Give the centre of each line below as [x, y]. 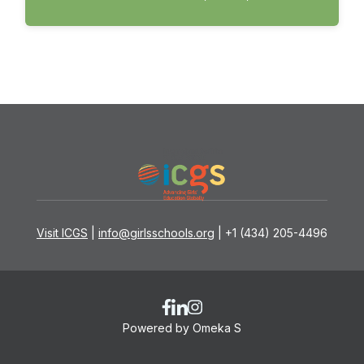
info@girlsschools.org [156, 233]
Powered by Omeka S [182, 328]
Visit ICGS [62, 233]
